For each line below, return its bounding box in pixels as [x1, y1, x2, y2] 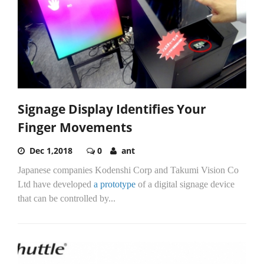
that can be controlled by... [18, 193, 115, 203]
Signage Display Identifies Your [18, 100, 206, 117]
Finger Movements [18, 118, 132, 136]
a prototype [94, 179, 136, 189]
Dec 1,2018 [29, 144, 72, 156]
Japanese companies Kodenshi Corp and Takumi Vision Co [18, 164, 239, 175]
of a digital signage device [136, 179, 235, 189]
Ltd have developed [18, 179, 94, 189]
